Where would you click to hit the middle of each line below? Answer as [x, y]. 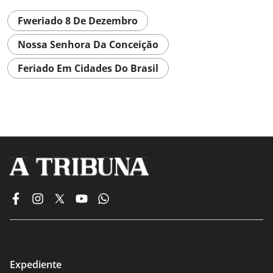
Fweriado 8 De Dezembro [78, 21]
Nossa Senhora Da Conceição [88, 44]
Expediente [36, 264]
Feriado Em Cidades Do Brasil [88, 68]
